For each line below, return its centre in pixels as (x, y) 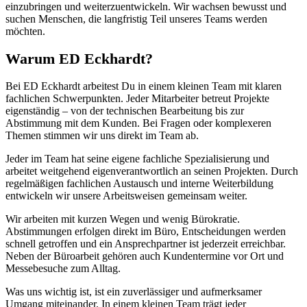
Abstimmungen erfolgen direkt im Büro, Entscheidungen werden (146, 232)
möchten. (25, 31)
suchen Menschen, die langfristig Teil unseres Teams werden (136, 19)
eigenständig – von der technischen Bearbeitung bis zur (125, 111)
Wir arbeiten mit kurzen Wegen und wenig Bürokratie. (123, 219)
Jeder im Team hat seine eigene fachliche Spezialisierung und (137, 159)
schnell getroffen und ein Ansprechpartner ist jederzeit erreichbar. (146, 244)
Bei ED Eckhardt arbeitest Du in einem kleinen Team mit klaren (144, 86)
